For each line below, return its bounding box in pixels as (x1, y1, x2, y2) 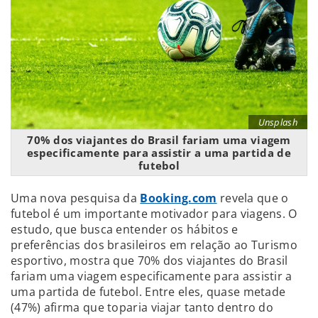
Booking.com (140, 190, 217, 206)
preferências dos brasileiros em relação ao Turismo (11, 236, 297, 253)
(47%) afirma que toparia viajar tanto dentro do (11, 299, 274, 315)
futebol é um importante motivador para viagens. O (11, 205, 297, 221)
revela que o (216, 190, 289, 206)
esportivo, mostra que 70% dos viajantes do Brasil (11, 252, 288, 268)
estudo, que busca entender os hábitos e (11, 221, 238, 237)
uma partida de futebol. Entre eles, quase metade (11, 283, 286, 300)
